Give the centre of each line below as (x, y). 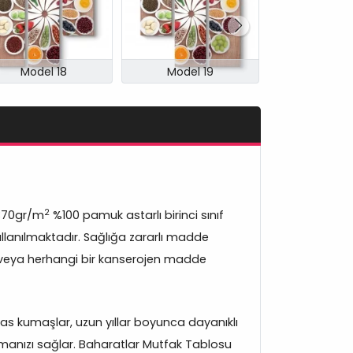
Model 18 (43, 72)
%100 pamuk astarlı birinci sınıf (137, 216)
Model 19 (191, 72)
